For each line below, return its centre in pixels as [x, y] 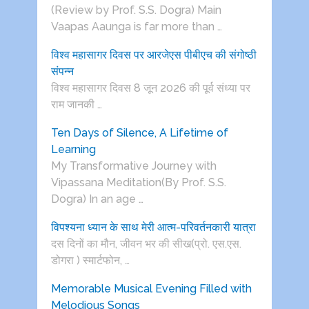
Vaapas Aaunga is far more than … [136, 27]
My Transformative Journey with [133, 166]
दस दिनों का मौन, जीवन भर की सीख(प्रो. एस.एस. [146, 244]
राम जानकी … [76, 105]
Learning [73, 150]
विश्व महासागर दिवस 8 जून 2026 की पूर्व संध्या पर [150, 88]
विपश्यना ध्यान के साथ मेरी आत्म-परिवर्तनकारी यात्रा [153, 228]
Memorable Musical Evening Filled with [151, 289]
